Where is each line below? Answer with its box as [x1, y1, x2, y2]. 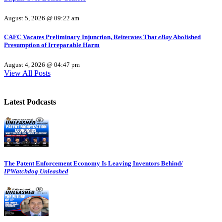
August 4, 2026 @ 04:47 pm [4, 61, 80, 69]
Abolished [172, 33, 201, 41]
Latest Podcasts [4, 97, 56, 106]
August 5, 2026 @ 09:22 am [4, 14, 79, 22]
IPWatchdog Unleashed [4, 167, 68, 175]
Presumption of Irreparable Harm [4, 41, 100, 49]
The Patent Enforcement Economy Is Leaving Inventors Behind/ [4, 160, 183, 167]
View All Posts [4, 69, 51, 78]
